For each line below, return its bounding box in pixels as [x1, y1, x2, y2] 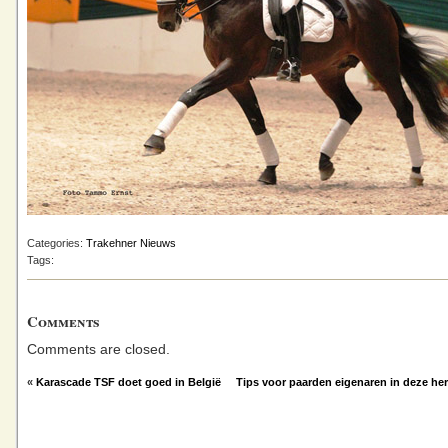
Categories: [27, 237, 86, 249]
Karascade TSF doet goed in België [36, 376, 221, 388]
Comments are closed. [27, 342, 170, 357]
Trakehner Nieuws [86, 237, 176, 249]
